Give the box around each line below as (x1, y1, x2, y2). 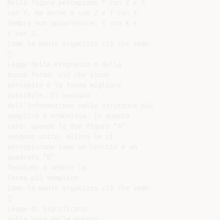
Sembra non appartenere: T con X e (7, 19, 137, 27)
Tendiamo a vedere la (7, 164, 86, 171)
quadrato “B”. (7, 153, 58, 161)
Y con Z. (7, 29, 39, 37)
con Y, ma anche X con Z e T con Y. (7, 9, 141, 17)
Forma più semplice (7, 174, 78, 182)
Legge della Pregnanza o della (7, 60, 121, 68)
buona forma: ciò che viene (7, 71, 110, 79)
